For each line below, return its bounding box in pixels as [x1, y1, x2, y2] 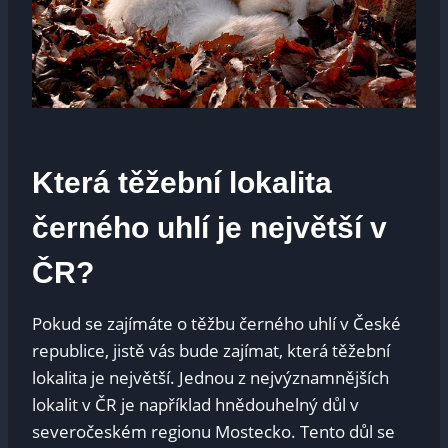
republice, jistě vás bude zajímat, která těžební [32, 339, 390, 363]
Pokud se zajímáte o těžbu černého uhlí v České [32, 312, 401, 336]
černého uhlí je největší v [32, 211, 387, 245]
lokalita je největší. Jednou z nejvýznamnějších [32, 366, 389, 390]
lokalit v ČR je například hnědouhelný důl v [32, 393, 359, 417]
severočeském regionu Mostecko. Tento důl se [32, 420, 395, 444]
